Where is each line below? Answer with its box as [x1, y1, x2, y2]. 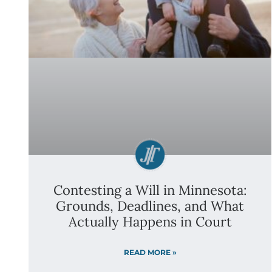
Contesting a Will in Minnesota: [53, 182, 247, 199]
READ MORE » [123, 248, 177, 257]
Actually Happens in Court [68, 213, 232, 230]
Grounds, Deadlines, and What [56, 197, 244, 214]
